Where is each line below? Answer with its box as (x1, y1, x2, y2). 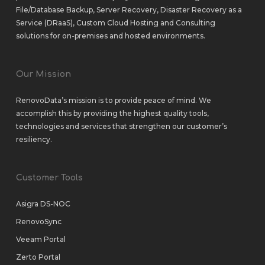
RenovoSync (15, 217, 62, 226)
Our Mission (15, 70, 71, 79)
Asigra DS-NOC (15, 199, 70, 208)
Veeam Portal (15, 235, 66, 244)
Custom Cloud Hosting (76, 18, 159, 27)
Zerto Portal (15, 253, 60, 261)
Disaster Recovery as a (160, 5, 242, 14)
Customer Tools (15, 173, 83, 182)
